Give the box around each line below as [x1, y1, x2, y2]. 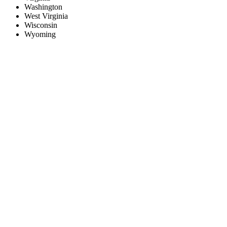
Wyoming [24, 30, 56, 39]
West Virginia [24, 12, 68, 21]
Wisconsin [24, 21, 57, 30]
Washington [24, 3, 62, 12]
